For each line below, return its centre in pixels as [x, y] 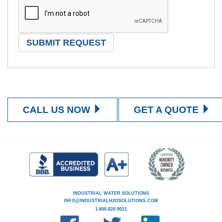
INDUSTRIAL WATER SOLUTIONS [111, 194]
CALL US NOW [58, 110]
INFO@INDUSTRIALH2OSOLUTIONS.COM [111, 201]
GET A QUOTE [167, 110]
